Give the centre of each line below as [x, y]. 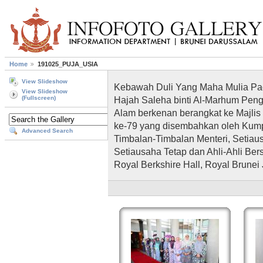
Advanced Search [47, 131]
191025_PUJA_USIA [68, 64]
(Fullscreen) [39, 98]
